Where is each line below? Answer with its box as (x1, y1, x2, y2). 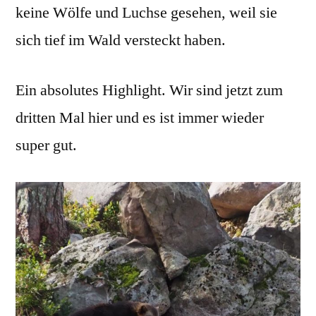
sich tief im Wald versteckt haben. (16, 30, 226, 50)
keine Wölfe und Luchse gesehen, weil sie (16, 2, 277, 23)
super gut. (16, 135, 77, 155)
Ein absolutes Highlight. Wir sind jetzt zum (16, 80, 283, 100)
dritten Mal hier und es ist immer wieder (16, 107, 264, 128)
